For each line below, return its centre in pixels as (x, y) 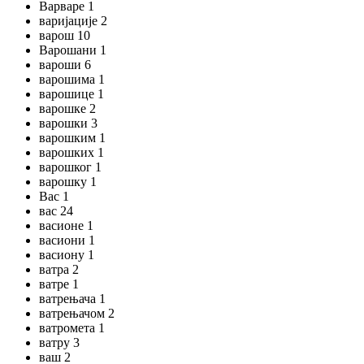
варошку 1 (68, 182)
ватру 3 (59, 342)
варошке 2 (67, 108)
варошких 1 (71, 152)
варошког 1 (70, 167)
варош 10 (65, 35)
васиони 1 (67, 240)
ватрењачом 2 (77, 313)
